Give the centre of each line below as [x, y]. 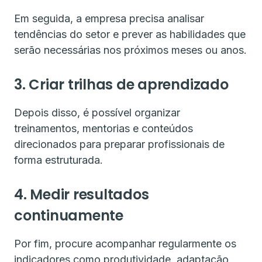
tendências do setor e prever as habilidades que [130, 34]
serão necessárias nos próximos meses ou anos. [130, 50]
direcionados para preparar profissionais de [119, 144]
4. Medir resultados [82, 194]
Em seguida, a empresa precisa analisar [109, 18]
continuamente [69, 216]
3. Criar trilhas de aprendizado [121, 85]
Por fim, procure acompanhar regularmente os [125, 244]
